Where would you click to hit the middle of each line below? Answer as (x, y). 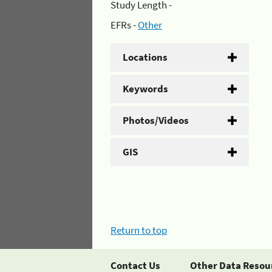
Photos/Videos (156, 120)
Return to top (139, 230)
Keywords (145, 89)
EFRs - (124, 25)
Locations (145, 57)
